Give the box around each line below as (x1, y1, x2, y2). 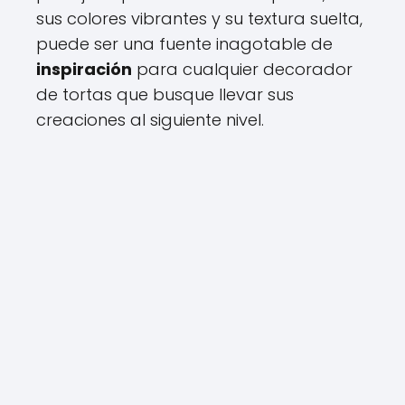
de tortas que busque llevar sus (36, 83, 294, 106)
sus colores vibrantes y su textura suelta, (36, 7, 363, 30)
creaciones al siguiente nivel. (36, 108, 264, 131)
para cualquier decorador (132, 58, 353, 80)
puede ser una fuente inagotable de (36, 33, 333, 55)
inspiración (36, 58, 132, 80)
